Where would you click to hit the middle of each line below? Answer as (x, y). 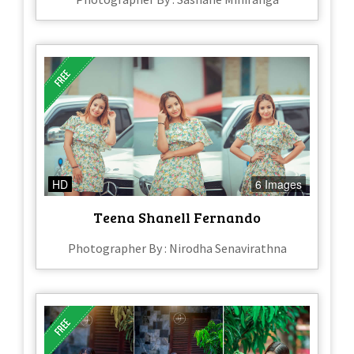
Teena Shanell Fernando (177, 218)
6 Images (279, 185)
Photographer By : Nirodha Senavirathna (177, 249)
